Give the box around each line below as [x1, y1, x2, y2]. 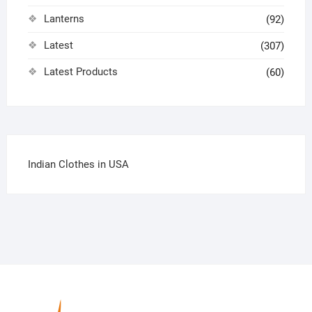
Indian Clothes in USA [27, 158, 129, 171]
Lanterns [43, 13, 84, 26]
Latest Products [43, 65, 118, 79]
